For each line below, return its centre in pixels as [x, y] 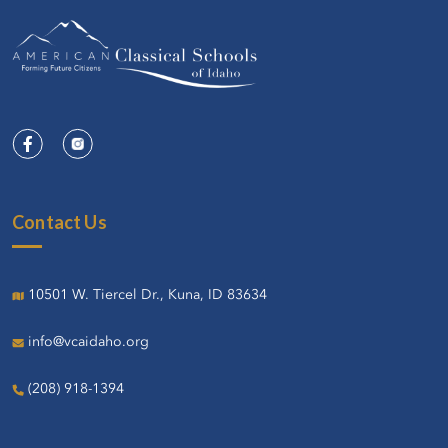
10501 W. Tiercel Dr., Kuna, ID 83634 [147, 294]
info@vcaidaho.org [88, 341]
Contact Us [59, 221]
